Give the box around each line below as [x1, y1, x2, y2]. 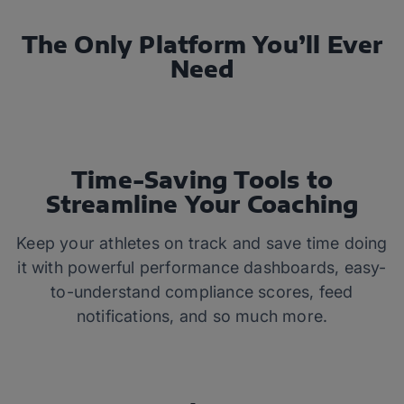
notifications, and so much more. [76, 307, 328, 326]
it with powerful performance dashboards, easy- [17, 258, 387, 277]
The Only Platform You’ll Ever [21, 31, 383, 58]
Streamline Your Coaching [45, 190, 359, 217]
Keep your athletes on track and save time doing [16, 234, 388, 252]
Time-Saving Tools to [71, 166, 333, 193]
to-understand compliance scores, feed [50, 282, 353, 301]
